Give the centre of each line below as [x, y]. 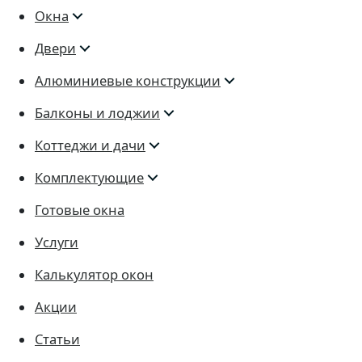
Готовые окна [80, 210]
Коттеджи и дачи [90, 145]
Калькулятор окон [94, 274]
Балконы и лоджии [97, 113]
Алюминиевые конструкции [128, 80]
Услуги [57, 242]
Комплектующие [89, 177]
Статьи [57, 339]
